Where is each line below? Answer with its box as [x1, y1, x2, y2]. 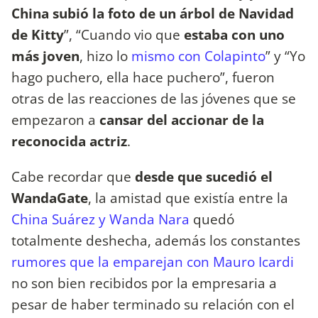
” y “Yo [265, 46, 305, 66]
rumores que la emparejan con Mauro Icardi [11, 251, 294, 271]
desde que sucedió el [135, 166, 273, 186]
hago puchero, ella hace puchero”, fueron [11, 67, 275, 87]
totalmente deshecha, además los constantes [11, 230, 300, 250]
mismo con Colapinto [128, 46, 265, 66]
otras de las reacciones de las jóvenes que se [11, 89, 296, 109]
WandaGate [11, 187, 88, 207]
